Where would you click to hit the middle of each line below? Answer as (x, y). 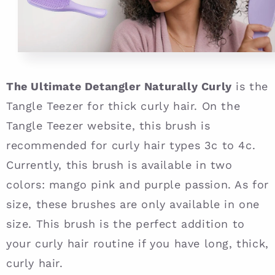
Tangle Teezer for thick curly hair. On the (123, 106)
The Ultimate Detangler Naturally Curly (119, 86)
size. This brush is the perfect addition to (126, 223)
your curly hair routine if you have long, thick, (137, 243)
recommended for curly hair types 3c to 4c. (131, 145)
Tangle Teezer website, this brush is (108, 125)
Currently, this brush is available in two (119, 165)
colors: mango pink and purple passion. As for (138, 184)
